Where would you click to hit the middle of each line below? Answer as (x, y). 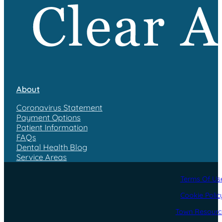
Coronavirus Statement (59, 107)
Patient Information (52, 127)
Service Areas (41, 157)
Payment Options (48, 117)
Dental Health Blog (52, 147)
